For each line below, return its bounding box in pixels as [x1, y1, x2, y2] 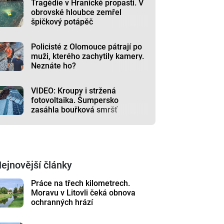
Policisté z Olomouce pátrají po [31, 41, 142, 51]
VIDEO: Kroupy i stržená [31, 85, 116, 95]
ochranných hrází [31, 197, 93, 207]
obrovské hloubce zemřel [31, 7, 122, 17]
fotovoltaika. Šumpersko [31, 95, 119, 105]
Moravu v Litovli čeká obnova [31, 187, 136, 197]
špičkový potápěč [31, 16, 93, 26]
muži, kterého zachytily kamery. [31, 51, 144, 61]
